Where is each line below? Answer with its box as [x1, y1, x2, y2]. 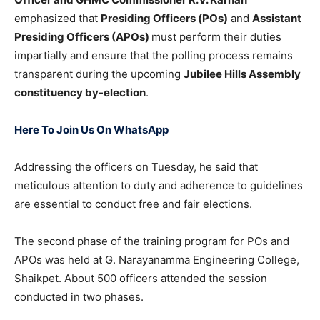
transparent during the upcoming [14, 67, 184, 81]
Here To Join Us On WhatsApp [14, 123, 169, 137]
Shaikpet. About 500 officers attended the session [14, 271, 267, 286]
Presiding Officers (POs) [101, 11, 228, 26]
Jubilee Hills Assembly [184, 67, 301, 81]
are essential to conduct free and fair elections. [14, 197, 252, 211]
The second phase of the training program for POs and [14, 234, 289, 249]
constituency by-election [14, 86, 146, 100]
